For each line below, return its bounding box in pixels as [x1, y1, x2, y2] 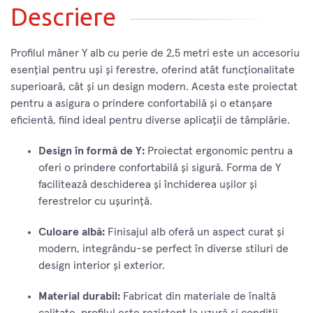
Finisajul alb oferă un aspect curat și [105, 226, 284, 238]
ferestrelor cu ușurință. [38, 195, 152, 207]
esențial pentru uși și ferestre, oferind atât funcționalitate [10, 64, 295, 75]
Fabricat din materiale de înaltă [120, 290, 276, 302]
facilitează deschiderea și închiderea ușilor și [38, 178, 257, 190]
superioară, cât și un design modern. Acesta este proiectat [10, 80, 298, 92]
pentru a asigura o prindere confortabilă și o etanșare [10, 97, 272, 109]
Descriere [10, 2, 116, 31]
